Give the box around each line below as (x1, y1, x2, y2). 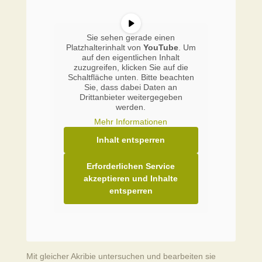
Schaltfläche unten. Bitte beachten (67, 73, 194, 82)
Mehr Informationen (94, 117, 168, 126)
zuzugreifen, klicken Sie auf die (73, 63, 188, 72)
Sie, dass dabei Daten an (84, 82, 178, 92)
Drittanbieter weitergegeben (79, 92, 182, 102)
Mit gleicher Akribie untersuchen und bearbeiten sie (26, 251, 216, 261)
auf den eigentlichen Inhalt (82, 53, 180, 62)
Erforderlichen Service (87, 161, 175, 171)
